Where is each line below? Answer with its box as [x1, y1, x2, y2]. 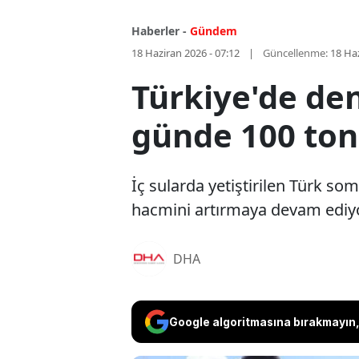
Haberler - [131, 23, 187, 39]
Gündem [190, 23, 237, 39]
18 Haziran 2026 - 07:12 [131, 46, 240, 61]
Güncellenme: [263, 46, 328, 61]
